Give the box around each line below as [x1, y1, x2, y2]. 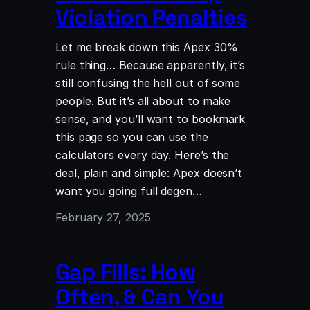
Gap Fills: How [55, 257, 195, 286]
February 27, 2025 [55, 210, 151, 224]
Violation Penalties [55, 3, 247, 31]
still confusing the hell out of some [55, 75, 241, 90]
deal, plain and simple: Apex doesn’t [55, 165, 243, 180]
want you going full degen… [55, 183, 202, 198]
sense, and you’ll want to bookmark [55, 111, 246, 126]
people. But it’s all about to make [55, 93, 231, 108]
